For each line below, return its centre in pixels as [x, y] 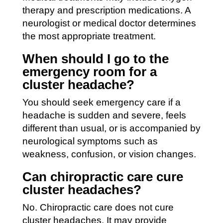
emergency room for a [89, 71]
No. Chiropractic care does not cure [98, 207]
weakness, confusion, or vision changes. [109, 154]
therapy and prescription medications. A [106, 10]
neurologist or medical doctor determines [109, 23]
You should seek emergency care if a [101, 102]
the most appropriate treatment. [89, 36]
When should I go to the [95, 58]
